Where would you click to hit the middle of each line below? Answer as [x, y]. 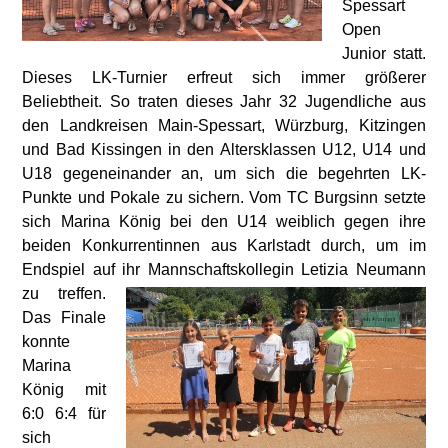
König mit [64, 389]
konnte [46, 341]
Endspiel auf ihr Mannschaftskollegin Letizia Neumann [224, 269]
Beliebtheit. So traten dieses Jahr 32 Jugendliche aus [224, 101]
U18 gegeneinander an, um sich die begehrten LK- [224, 173]
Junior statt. [384, 53]
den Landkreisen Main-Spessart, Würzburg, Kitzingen [224, 125]
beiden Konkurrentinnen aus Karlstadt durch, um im [224, 245]
